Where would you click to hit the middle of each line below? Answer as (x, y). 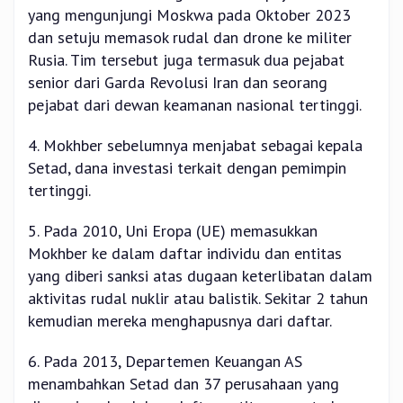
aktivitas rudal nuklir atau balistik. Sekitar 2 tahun (198, 299)
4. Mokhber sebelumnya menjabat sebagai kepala (195, 146)
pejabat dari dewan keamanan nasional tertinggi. (195, 105)
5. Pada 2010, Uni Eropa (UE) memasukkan (173, 231)
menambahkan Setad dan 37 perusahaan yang (184, 384)
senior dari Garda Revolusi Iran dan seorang (178, 83)
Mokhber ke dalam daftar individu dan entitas (185, 254)
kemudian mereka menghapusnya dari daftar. (180, 321)
